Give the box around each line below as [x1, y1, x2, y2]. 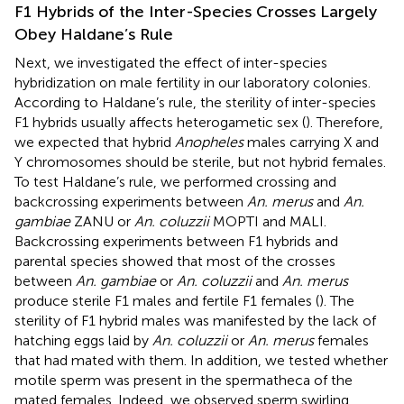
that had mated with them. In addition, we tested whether [14, 351, 388, 369]
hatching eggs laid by [14, 331, 152, 349]
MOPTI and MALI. [209, 212, 326, 230]
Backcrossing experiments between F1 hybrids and [14, 232, 338, 250]
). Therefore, [306, 113, 383, 131]
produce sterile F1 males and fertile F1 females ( [14, 291, 319, 309]
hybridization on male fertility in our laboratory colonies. [14, 73, 371, 91]
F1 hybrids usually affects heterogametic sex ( [14, 113, 306, 131]
